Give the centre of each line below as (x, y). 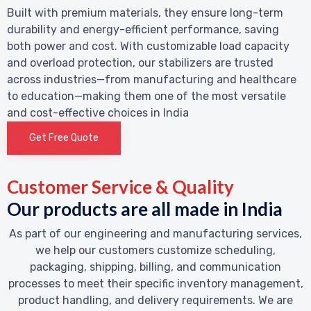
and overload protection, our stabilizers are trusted (140, 62)
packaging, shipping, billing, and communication (155, 267)
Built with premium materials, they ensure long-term (145, 12)
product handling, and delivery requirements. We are (155, 300)
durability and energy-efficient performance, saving (143, 29)
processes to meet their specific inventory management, (155, 283)
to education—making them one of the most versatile (146, 96)
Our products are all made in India (145, 209)
